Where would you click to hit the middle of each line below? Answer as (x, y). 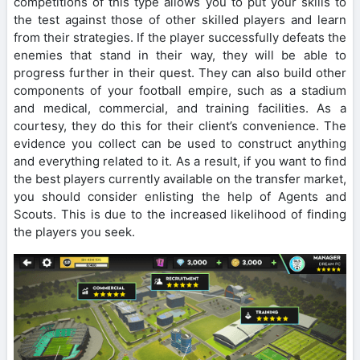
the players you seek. (74, 231)
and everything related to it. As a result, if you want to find (180, 161)
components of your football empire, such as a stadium (180, 90)
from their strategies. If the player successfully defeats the (180, 37)
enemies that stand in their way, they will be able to (180, 55)
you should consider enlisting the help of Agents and (180, 196)
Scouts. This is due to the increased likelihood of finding (180, 214)
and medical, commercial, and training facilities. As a (180, 108)
